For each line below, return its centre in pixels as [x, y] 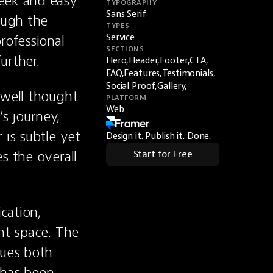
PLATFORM [126, 98]
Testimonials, [189, 73]
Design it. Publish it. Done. [159, 136]
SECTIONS [125, 49]
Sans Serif [126, 14]
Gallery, [172, 86]
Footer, [175, 61]
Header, [144, 61]
